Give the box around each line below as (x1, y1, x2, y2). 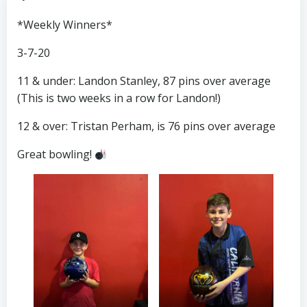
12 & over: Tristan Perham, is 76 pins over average (17, 119, 275, 134)
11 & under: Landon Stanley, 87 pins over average (17, 73, 271, 88)
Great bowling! (17, 147, 95, 162)
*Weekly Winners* (17, 17, 112, 32)
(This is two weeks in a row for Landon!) (17, 90, 221, 106)
